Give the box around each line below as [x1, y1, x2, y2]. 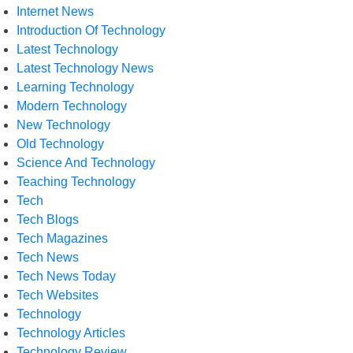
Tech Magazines [17, 232, 108, 245]
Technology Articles [17, 326, 125, 340]
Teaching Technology [17, 175, 136, 188]
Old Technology [17, 137, 104, 150]
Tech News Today [17, 269, 116, 283]
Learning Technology [17, 80, 134, 94]
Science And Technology [17, 156, 155, 169]
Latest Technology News [17, 61, 154, 75]
